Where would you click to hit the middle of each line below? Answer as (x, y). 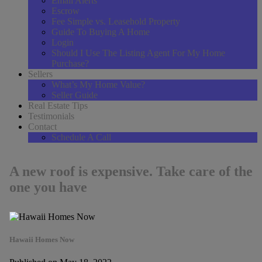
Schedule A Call (81, 137)
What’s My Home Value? (98, 85)
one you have (48, 187)
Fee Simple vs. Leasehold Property (116, 21)
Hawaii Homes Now (42, 239)
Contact (42, 127)
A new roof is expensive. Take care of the (131, 171)
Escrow (65, 11)
